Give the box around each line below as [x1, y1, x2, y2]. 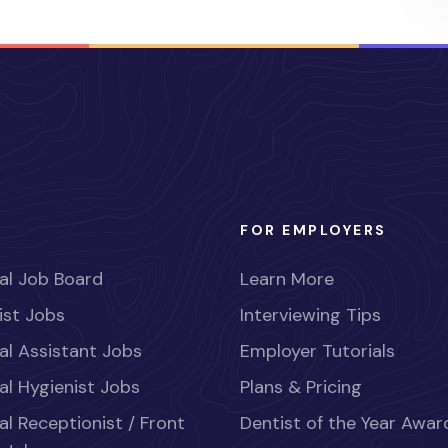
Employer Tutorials [240, 339, 395, 364]
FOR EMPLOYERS [240, 221, 387, 240]
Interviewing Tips [240, 303, 381, 328]
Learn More [240, 267, 334, 292]
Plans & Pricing [240, 375, 362, 400]
